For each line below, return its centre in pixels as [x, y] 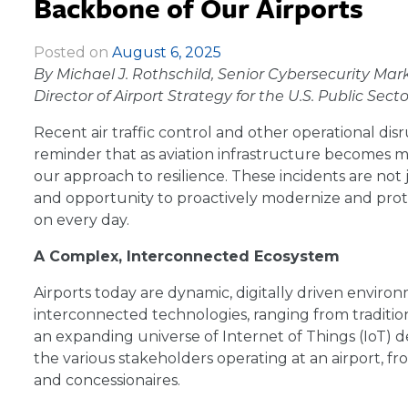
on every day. [82, 220]
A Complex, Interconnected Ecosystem [187, 256]
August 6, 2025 [167, 52]
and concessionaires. [107, 380]
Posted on [73, 52]
